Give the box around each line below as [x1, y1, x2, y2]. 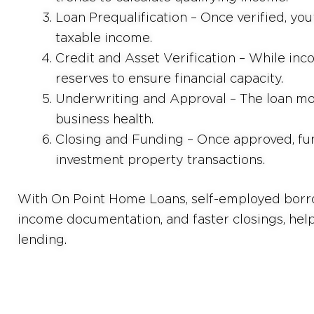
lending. [18, 232, 67, 247]
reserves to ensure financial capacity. [55, 71, 283, 86]
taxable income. [55, 30, 152, 45]
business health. [55, 111, 153, 126]
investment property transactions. [55, 152, 265, 167]
